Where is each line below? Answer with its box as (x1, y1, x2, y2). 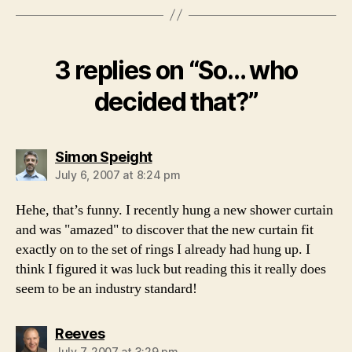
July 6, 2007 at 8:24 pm (55, 167, 181, 181)
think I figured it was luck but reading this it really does (16, 259, 326, 278)
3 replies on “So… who (53, 54, 299, 86)
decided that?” (93, 86, 258, 117)
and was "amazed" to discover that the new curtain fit (16, 220, 313, 239)
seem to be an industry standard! (16, 279, 197, 298)
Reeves (55, 324, 104, 342)
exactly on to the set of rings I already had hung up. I (16, 240, 310, 258)
